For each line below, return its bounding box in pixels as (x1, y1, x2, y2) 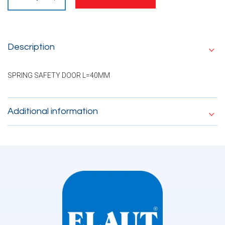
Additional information (8, 106, 98, 116)
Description (8, 42, 55, 52)
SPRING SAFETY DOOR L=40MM (8, 71, 110, 79)
